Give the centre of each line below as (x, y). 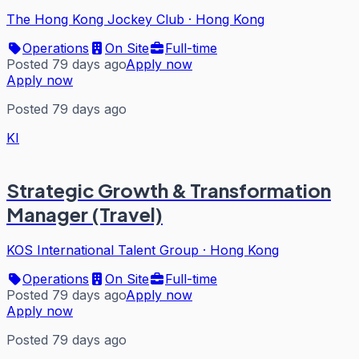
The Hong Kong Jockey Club (95, 19)
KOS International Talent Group (103, 250)
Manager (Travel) (85, 214)
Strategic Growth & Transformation (169, 190)
